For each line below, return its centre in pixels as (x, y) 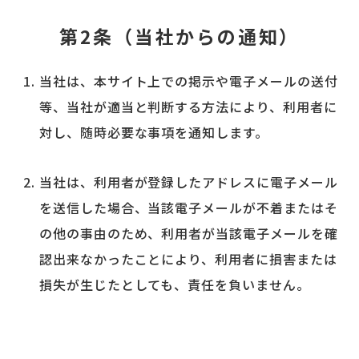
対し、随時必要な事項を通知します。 (154, 132)
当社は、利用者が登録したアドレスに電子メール (188, 182)
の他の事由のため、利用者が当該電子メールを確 (188, 233)
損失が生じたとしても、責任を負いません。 (174, 284)
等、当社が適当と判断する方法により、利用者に (188, 106)
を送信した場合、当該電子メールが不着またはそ (188, 207)
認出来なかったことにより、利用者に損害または (188, 258)
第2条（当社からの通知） (179, 36)
